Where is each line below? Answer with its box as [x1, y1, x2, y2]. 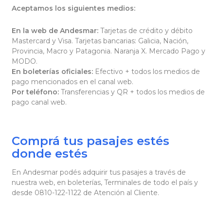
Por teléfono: [12, 87, 59, 96]
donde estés [12, 146, 88, 161]
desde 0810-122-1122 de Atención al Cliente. [12, 188, 159, 198]
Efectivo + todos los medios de [93, 67, 200, 76]
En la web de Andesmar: [12, 26, 98, 35]
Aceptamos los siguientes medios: [12, 4, 135, 13]
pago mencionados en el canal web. [12, 77, 135, 86]
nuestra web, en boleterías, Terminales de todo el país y [12, 178, 198, 187]
